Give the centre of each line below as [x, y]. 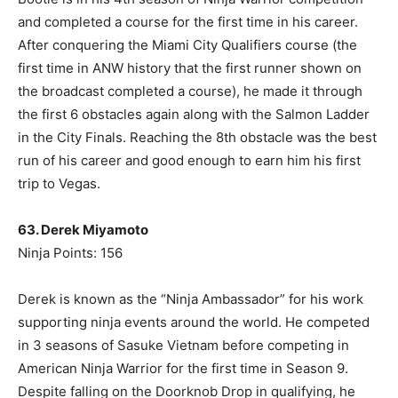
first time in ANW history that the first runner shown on [190, 68]
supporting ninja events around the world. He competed [194, 322]
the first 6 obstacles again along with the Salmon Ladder [194, 115]
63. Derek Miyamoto [83, 230]
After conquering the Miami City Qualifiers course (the [187, 45]
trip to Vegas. [59, 184]
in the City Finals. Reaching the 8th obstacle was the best [197, 138]
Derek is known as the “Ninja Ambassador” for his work [191, 299]
